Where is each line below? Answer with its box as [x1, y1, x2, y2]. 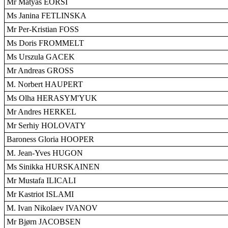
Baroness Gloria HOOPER [7, 135, 94, 144]
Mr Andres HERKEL [7, 107, 76, 116]
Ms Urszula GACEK [7, 52, 75, 61]
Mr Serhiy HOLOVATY [7, 121, 86, 130]
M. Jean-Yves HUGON [7, 149, 83, 157]
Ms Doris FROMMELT [7, 39, 84, 47]
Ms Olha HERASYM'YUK [7, 94, 97, 102]
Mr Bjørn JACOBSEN [7, 217, 81, 226]
